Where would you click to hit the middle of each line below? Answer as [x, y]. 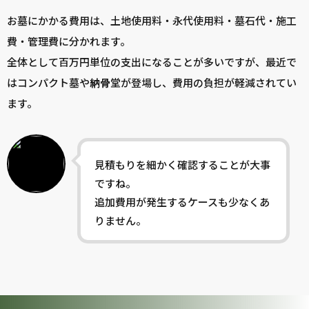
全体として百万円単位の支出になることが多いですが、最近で [152, 62]
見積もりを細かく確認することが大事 [182, 165]
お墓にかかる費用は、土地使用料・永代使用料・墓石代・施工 [152, 21]
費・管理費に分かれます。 [69, 41]
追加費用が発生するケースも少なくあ [182, 202]
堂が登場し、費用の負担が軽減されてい [203, 83]
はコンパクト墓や [48, 83]
